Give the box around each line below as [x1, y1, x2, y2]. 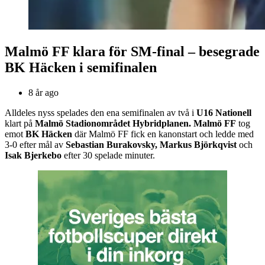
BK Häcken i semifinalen [5, 60, 157, 76]
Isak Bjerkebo [5, 150, 62, 161]
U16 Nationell [196, 108, 251, 118]
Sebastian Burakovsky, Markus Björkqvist [66, 140, 237, 150]
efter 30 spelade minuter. [62, 150, 155, 161]
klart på [5, 118, 35, 129]
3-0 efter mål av [5, 140, 66, 150]
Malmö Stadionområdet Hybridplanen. [35, 118, 191, 129]
